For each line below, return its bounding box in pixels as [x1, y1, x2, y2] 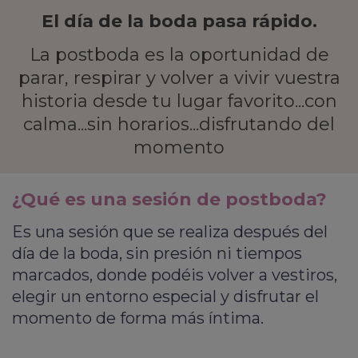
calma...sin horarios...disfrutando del [23, 113, 335, 135]
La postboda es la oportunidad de [29, 43, 329, 66]
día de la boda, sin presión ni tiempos [12, 243, 302, 263]
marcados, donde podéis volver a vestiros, [12, 265, 337, 284]
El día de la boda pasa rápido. [41, 10, 317, 32]
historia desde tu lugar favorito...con [21, 89, 337, 112]
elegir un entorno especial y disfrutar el [12, 286, 319, 306]
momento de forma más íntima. [12, 308, 264, 328]
